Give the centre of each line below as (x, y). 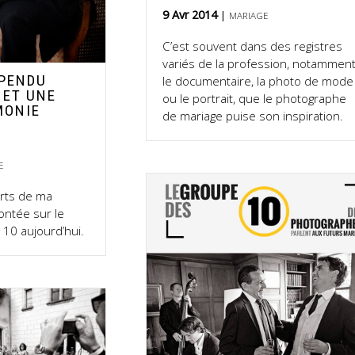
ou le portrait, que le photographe (255, 98)
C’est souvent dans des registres (253, 46)
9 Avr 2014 (192, 14)
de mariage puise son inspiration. (253, 115)
